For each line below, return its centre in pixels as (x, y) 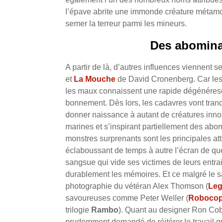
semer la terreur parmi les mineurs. (127, 24)
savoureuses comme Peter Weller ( (127, 198)
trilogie (78, 210)
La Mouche (95, 79)
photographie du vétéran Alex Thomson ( (137, 186)
